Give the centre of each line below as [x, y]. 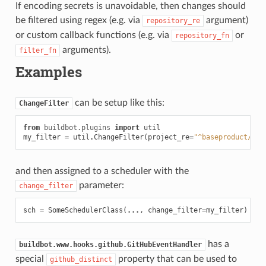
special [31, 259]
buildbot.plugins [77, 127]
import [127, 127]
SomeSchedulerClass [85, 210]
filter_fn [37, 50]
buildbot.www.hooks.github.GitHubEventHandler [110, 244]
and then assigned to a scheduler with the [102, 171]
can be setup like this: [118, 102]
